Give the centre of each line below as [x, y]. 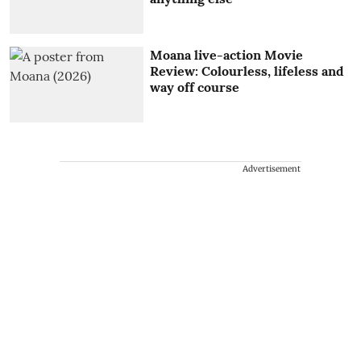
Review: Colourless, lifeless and [247, 71]
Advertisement [272, 168]
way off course [195, 87]
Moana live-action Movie [227, 54]
